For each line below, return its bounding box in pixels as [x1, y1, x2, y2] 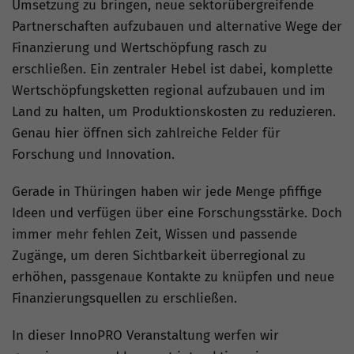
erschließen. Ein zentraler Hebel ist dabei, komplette [12, 61, 333, 78]
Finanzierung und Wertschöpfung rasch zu [12, 40, 267, 57]
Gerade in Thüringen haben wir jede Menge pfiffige [12, 183, 322, 201]
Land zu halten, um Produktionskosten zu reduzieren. [12, 104, 336, 121]
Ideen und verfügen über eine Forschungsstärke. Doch [12, 205, 342, 222]
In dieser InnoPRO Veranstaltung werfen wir [12, 327, 279, 345]
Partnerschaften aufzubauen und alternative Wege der [12, 18, 342, 36]
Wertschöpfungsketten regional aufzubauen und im [12, 82, 326, 100]
